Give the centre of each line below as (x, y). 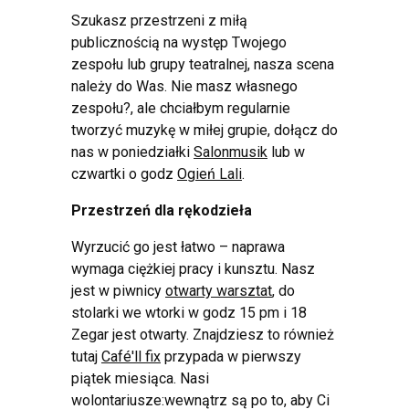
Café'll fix (131, 357)
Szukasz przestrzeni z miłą (159, 21)
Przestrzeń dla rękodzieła (162, 211)
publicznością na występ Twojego (179, 43)
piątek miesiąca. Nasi (140, 379)
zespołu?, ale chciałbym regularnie (181, 109)
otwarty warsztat (219, 291)
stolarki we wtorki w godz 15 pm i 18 (189, 313)
